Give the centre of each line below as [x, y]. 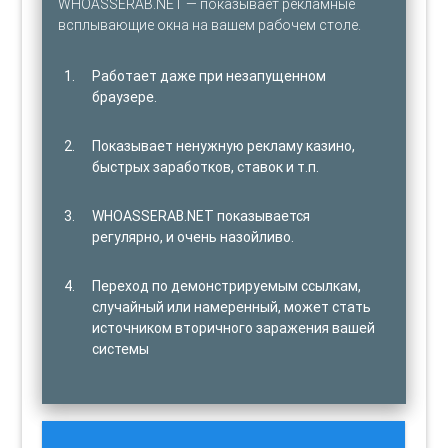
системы [121, 348]
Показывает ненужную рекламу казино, [224, 145]
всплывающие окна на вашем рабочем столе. [210, 24]
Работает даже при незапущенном [209, 75]
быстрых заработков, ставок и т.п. [206, 166]
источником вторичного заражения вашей [234, 327]
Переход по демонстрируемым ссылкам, [227, 285]
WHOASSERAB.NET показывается [201, 215]
